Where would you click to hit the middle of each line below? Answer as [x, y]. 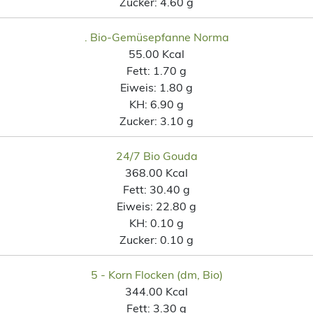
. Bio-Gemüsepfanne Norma [156, 37]
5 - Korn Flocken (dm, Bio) [156, 274]
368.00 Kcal [156, 172]
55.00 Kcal [156, 53]
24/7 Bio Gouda [156, 155]
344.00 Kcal [156, 291]
